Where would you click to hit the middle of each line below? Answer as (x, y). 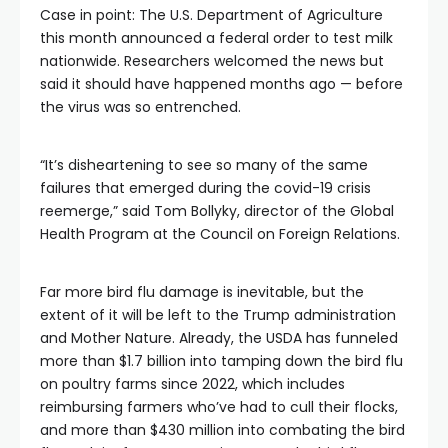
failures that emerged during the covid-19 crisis (205, 188)
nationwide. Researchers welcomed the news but (212, 61)
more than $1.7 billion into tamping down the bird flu (221, 361)
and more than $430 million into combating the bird (222, 430)
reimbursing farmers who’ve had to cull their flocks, (219, 407)
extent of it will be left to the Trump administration (218, 315)
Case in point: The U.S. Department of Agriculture (211, 15)
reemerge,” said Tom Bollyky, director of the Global (217, 211)
